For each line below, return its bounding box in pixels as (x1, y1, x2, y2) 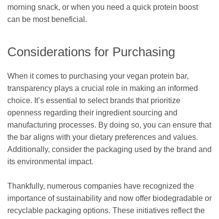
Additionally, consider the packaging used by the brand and (7, 145, 212, 153)
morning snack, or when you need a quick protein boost (7, 2, 198, 11)
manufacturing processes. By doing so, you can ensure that (7, 120, 211, 129)
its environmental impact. (7, 157, 93, 166)
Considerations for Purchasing (7, 45, 175, 59)
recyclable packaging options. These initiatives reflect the (7, 206, 205, 215)
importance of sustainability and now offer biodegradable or (7, 194, 212, 203)
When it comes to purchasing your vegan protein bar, (7, 71, 189, 80)
